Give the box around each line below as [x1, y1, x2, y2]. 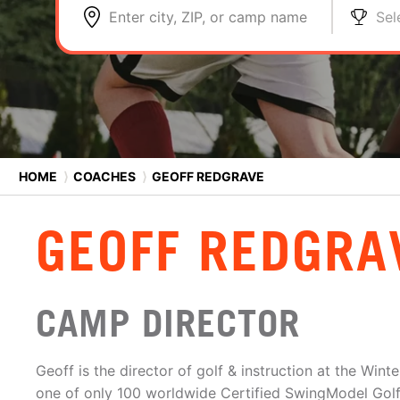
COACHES [73, 168, 136, 184]
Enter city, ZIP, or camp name [109, 8, 307, 26]
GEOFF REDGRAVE [149, 168, 264, 184]
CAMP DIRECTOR [36, 301, 300, 346]
